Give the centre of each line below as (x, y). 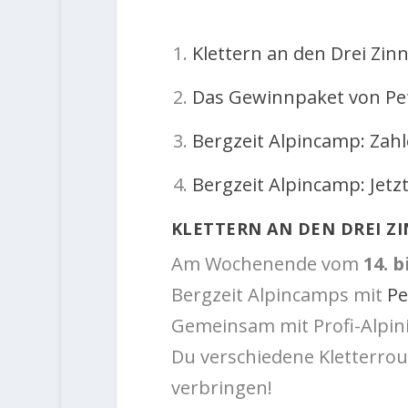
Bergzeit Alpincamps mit (279, 295)
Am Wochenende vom (267, 264)
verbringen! (221, 388)
